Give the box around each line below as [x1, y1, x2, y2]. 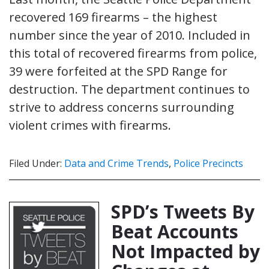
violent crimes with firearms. [9, 116, 171, 133]
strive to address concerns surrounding [9, 98, 234, 115]
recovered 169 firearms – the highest [9, 8, 217, 25]
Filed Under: [9, 156, 64, 170]
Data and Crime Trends [64, 156, 169, 170]
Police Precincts [174, 156, 243, 170]
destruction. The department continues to [9, 80, 250, 97]
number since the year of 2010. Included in [9, 26, 250, 43]
